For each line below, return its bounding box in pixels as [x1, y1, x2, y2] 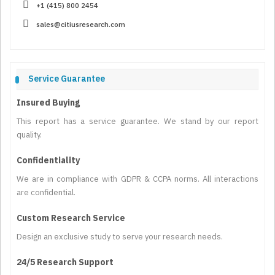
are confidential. [17, 187, 76, 198]
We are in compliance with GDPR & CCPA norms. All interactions [17, 174, 258, 185]
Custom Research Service [17, 212, 125, 224]
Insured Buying [17, 97, 80, 109]
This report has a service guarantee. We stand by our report [17, 116, 258, 127]
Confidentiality [17, 155, 80, 166]
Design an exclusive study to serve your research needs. [17, 231, 223, 242]
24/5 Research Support [17, 257, 114, 268]
